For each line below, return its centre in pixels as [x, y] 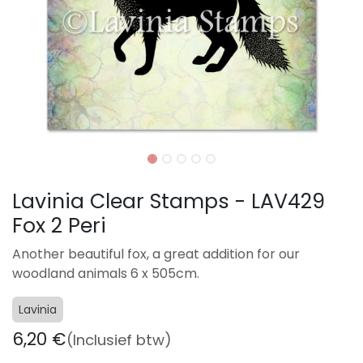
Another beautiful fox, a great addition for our [156, 254]
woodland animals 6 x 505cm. [106, 273]
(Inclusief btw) [119, 340]
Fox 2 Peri [59, 226]
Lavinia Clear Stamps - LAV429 [169, 201]
